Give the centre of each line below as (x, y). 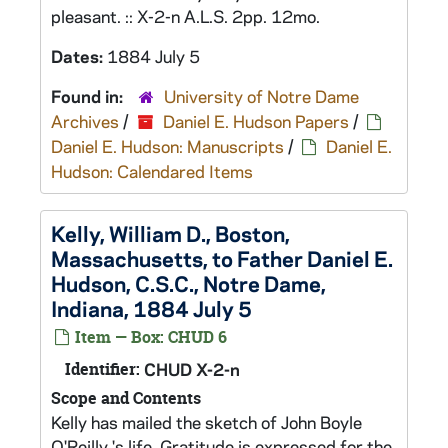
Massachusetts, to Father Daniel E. (222, 258)
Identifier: (102, 369)
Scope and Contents (126, 398)
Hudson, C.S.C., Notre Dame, (188, 283)
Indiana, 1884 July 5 (151, 308)
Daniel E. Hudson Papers (256, 121)
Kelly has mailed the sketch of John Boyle (206, 422)
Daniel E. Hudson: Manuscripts (167, 146)
